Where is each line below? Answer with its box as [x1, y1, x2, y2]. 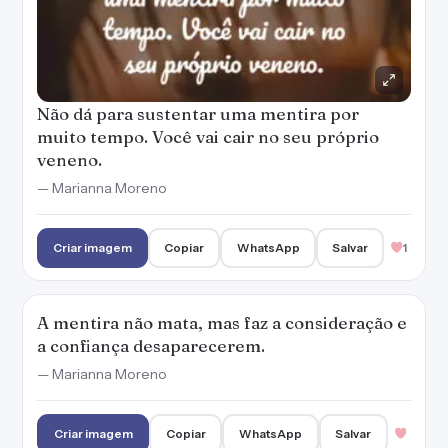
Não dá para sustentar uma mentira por [37, 103, 359, 124]
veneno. [37, 149, 102, 170]
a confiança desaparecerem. [37, 335, 265, 356]
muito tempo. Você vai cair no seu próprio [37, 126, 379, 147]
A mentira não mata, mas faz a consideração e [37, 312, 407, 333]
